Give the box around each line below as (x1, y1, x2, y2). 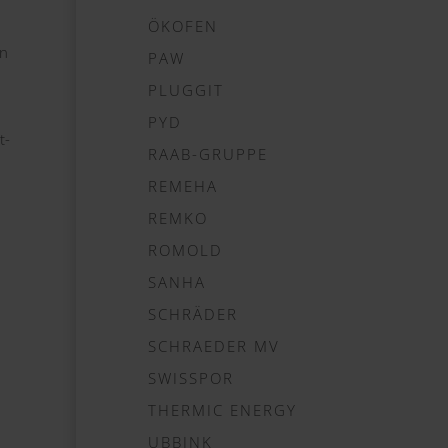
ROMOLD (148, 240, 223, 260)
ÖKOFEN (148, 16, 218, 36)
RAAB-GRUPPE (148, 144, 268, 164)
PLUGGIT (148, 80, 224, 100)
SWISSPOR (148, 368, 234, 388)
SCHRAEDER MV (148, 336, 280, 356)
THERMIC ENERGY (148, 400, 297, 420)
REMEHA (148, 176, 218, 196)
